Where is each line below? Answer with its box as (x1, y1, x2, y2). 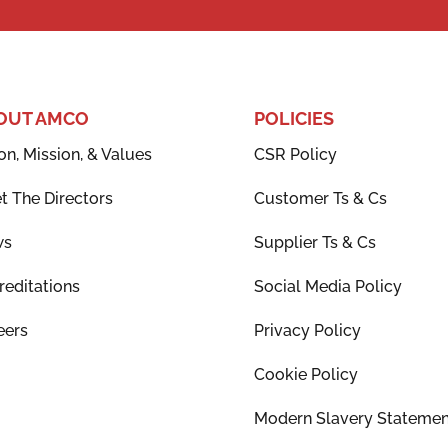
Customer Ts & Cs (253, 188, 387, 208)
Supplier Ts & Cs (253, 232, 376, 252)
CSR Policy (253, 144, 337, 164)
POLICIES (253, 107, 334, 129)
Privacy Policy (253, 320, 361, 340)
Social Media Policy (253, 276, 402, 296)
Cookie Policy (253, 364, 358, 384)
